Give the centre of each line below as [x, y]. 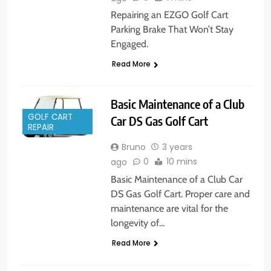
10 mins [181, 162]
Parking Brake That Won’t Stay [172, 30]
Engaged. [129, 44]
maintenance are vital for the [169, 208]
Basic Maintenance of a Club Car [176, 179]
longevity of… [138, 223]
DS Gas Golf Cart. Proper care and [180, 194]
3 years [177, 147]
